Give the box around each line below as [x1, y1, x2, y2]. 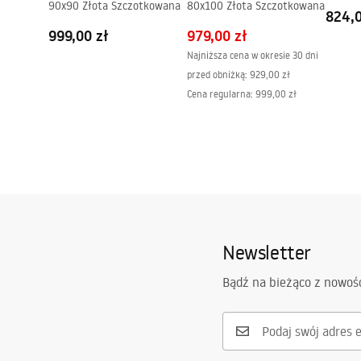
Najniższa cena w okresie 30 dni [187, 49, 318, 61]
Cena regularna [187, 88, 251, 100]
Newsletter [222, 239, 311, 264]
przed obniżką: [187, 68, 247, 81]
